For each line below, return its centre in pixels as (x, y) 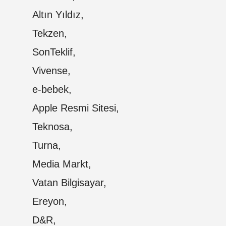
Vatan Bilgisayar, (69, 183)
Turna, (47, 146)
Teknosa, (52, 127)
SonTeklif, (54, 52)
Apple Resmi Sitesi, (76, 108)
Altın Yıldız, (58, 15)
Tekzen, (50, 34)
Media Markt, (62, 164)
